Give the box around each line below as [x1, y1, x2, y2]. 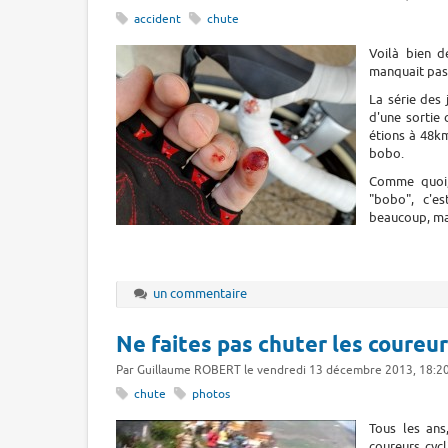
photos [191, 387, 230, 403]
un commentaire [153, 284, 248, 302]
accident [133, 12, 181, 28]
